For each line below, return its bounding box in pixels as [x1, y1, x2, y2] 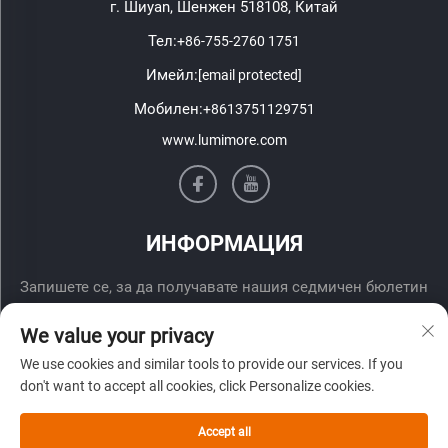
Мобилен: [133, 99, 203, 118]
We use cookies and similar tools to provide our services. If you [20, 356, 403, 372]
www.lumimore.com [161, 131, 287, 148]
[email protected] [198, 66, 302, 83]
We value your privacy [20, 324, 213, 348]
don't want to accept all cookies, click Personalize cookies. [20, 378, 375, 394]
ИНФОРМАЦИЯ [145, 230, 303, 256]
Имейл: [146, 65, 198, 84]
